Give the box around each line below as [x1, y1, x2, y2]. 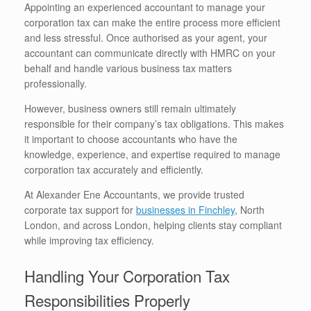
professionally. [24, 76, 87, 91]
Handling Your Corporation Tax [24, 264, 230, 287]
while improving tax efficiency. [24, 233, 154, 248]
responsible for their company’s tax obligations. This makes [24, 117, 284, 131]
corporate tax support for [24, 203, 136, 217]
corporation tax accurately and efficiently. [24, 162, 203, 177]
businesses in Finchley [136, 203, 235, 217]
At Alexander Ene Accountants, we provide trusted [24, 187, 244, 202]
